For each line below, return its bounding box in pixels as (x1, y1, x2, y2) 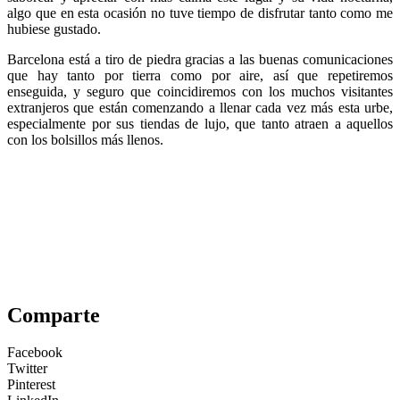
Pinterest (7, 377, 55, 393)
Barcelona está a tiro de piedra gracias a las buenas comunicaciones (7, 51, 393, 67)
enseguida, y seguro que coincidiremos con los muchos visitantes (7, 83, 393, 99)
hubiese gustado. (7, 21, 101, 37)
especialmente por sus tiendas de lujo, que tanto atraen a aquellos (7, 115, 393, 131)
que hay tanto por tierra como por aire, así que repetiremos (7, 67, 393, 83)
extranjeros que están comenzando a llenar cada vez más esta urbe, (7, 99, 393, 115)
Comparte (7, 303, 100, 327)
